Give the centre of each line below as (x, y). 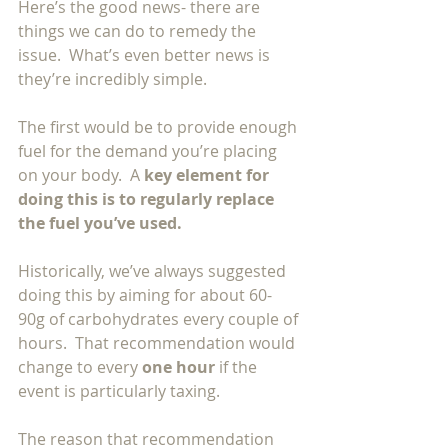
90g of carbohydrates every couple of (160, 319)
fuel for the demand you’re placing (149, 151)
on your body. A (81, 175)
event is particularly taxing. (123, 391)
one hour (180, 367)
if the (240, 367)
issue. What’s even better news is (146, 55)
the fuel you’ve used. (104, 223)
